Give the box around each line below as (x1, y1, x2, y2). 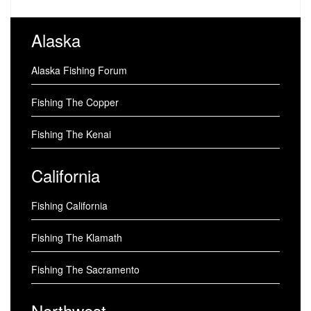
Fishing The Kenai (31, 127, 111, 141)
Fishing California (31, 199, 108, 212)
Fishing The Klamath (31, 230, 122, 244)
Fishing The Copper (31, 95, 119, 109)
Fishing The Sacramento (31, 262, 140, 276)
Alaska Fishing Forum (31, 63, 127, 77)
